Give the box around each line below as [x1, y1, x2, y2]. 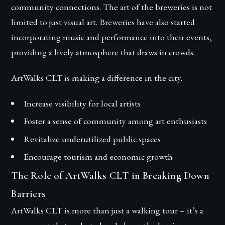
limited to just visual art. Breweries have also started [11, 16, 195, 28]
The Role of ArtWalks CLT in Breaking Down [11, 169, 209, 182]
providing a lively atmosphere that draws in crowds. [11, 46, 195, 58]
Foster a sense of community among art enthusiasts [23, 115, 207, 127]
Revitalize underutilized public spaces [23, 133, 161, 145]
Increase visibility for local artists [23, 97, 141, 109]
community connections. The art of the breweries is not [11, 1, 212, 13]
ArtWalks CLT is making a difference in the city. [11, 72, 183, 84]
